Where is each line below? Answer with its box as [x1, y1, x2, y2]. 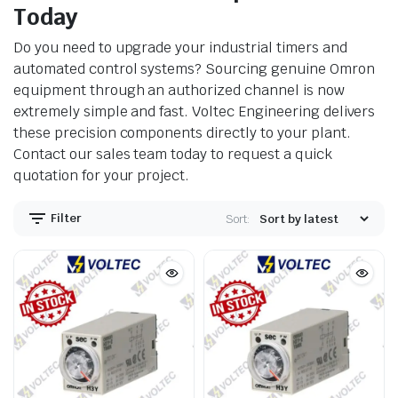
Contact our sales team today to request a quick [13, 145, 332, 163]
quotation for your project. [13, 166, 190, 185]
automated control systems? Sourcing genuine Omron [13, 60, 375, 78]
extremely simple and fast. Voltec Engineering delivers [13, 102, 376, 121]
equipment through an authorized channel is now [13, 81, 345, 99]
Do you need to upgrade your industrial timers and [13, 38, 347, 57]
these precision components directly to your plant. [13, 123, 351, 142]
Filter [48, 210, 82, 226]
